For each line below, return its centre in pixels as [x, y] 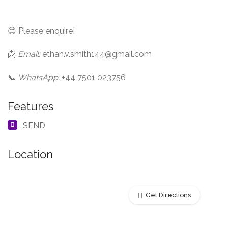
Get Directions [168, 195]
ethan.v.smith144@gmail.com [96, 54]
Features [31, 106]
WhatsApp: [39, 78]
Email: [29, 54]
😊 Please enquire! [41, 31]
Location [30, 154]
